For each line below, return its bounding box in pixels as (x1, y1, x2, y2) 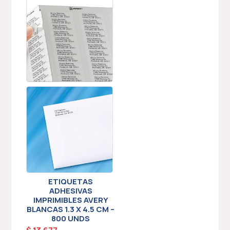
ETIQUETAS (48, 176, 93, 187)
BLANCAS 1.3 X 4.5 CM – (27, 204, 115, 215)
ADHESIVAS (49, 185, 92, 197)
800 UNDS (51, 213, 90, 224)
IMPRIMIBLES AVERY (33, 195, 108, 206)
